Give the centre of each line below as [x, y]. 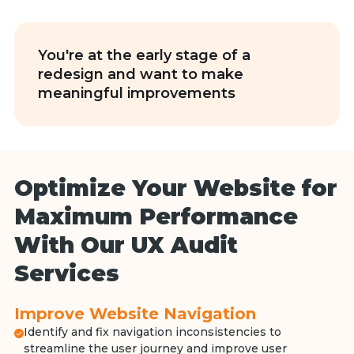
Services [66, 273]
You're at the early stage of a [144, 55]
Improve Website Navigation [135, 314]
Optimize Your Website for [175, 188]
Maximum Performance [156, 217]
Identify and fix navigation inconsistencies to [152, 332]
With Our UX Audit [126, 245]
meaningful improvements [136, 93]
